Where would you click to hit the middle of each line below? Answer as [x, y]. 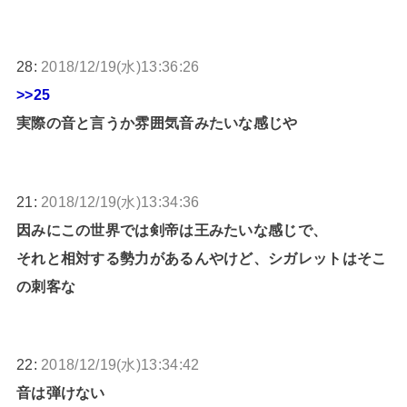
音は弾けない [60, 393]
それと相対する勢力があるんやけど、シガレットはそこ [201, 258]
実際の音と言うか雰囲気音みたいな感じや [157, 123]
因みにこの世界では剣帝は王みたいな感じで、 [172, 229]
